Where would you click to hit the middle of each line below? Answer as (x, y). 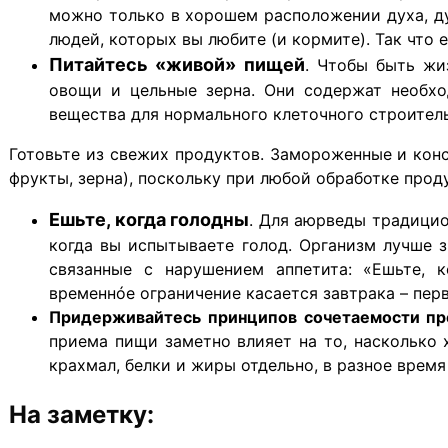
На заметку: (81, 414)
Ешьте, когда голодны (149, 219)
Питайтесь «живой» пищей (177, 64)
